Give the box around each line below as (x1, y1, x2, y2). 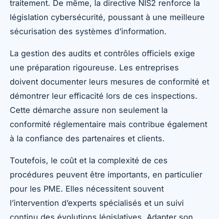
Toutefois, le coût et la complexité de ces (10, 155, 168, 165)
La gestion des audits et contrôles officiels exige (10, 48, 195, 58)
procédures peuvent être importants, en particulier (10, 169, 202, 179)
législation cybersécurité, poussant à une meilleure (10, 12, 205, 22)
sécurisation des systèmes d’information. (10, 26, 167, 36)
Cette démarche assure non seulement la (10, 105, 168, 115)
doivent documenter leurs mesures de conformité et (10, 76, 209, 87)
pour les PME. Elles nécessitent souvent (10, 183, 164, 194)
